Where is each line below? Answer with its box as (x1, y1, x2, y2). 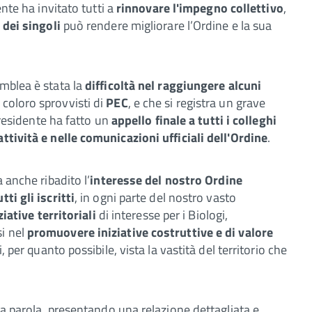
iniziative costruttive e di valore (97, 222, 274, 242)
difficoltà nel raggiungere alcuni (82, 75, 262, 95)
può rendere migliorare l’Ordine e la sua (60, 15, 272, 35)
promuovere (26, 222, 97, 242)
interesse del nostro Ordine (90, 170, 242, 189)
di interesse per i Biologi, (95, 205, 228, 224)
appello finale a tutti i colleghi (111, 110, 276, 130)
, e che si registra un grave (127, 93, 266, 112)
